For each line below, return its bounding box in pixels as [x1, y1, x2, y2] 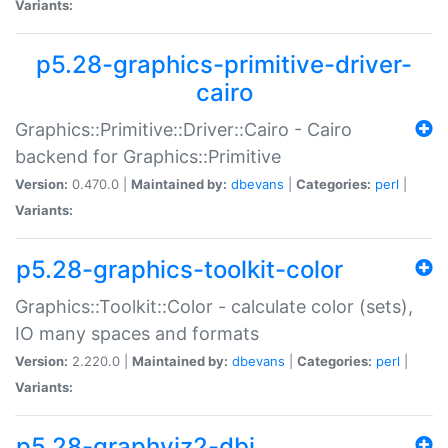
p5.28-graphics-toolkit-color [16, 254, 343, 284]
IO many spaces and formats [15, 322, 259, 344]
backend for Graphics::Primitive [15, 145, 281, 167]
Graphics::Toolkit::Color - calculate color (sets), [15, 295, 413, 317]
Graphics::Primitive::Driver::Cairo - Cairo [15, 118, 352, 140]
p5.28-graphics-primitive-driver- [36, 49, 412, 79]
